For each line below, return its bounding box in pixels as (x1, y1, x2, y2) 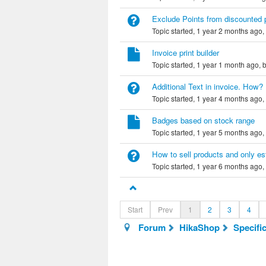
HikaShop (179, 221, 220, 234)
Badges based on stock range (152, 115, 255, 126)
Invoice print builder (152, 47, 219, 58)
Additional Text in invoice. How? (152, 81, 263, 92)
